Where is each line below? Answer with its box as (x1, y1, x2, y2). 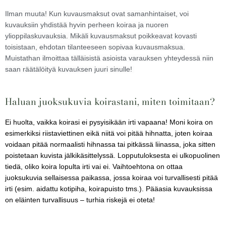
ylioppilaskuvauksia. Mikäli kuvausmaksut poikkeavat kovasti (5, 32, 197, 40)
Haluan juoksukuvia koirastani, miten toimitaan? (5, 94, 215, 108)
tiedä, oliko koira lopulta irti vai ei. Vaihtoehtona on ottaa (5, 162, 183, 171)
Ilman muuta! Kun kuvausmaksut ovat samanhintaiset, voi (5, 10, 189, 18)
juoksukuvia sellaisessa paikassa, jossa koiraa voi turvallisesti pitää (5, 174, 218, 182)
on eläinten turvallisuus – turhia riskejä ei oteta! (5, 196, 157, 204)
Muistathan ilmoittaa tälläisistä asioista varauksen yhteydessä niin (5, 54, 213, 62)
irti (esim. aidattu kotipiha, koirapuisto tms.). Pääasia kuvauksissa (5, 185, 212, 193)
